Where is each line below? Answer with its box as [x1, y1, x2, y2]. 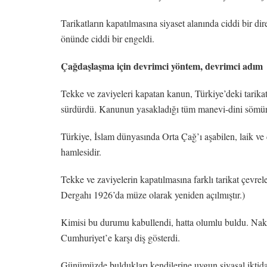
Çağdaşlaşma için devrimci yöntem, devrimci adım [61, 58, 263, 73]
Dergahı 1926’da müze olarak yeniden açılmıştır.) [61, 188, 245, 201]
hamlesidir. [61, 145, 101, 158]
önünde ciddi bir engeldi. [61, 32, 154, 45]
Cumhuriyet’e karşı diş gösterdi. [61, 231, 180, 244]
